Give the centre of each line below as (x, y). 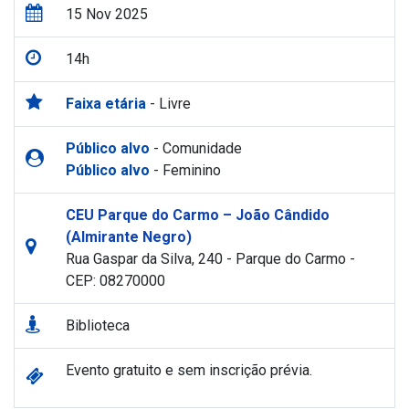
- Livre (168, 104)
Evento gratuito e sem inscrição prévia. (189, 371)
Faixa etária (106, 104)
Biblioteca (98, 326)
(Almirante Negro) (129, 237)
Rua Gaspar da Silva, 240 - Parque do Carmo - (210, 259)
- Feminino (185, 171)
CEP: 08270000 (115, 281)
